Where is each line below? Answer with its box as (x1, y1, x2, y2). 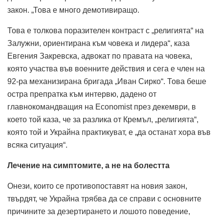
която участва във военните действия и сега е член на (7, 64, 205, 73)
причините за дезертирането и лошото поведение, (7, 207, 190, 216)
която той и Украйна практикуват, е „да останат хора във (7, 128, 211, 136)
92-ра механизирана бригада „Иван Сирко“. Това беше (7, 77, 206, 86)
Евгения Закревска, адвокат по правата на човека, (7, 51, 192, 60)
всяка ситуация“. (7, 140, 67, 149)
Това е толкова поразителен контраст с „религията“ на (7, 26, 204, 35)
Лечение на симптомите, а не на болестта (7, 161, 170, 170)
